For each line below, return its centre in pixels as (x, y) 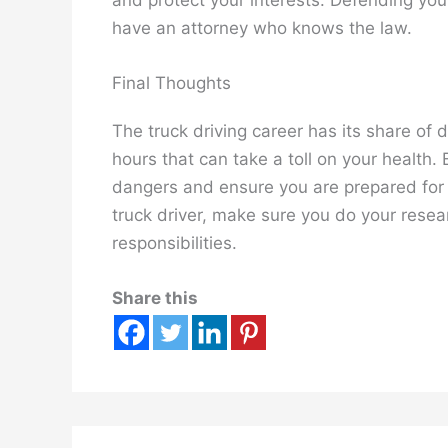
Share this (155, 298)
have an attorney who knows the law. (262, 27)
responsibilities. (174, 242)
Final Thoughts (171, 82)
